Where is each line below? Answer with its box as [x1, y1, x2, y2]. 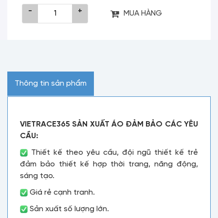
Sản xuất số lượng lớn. [28, 205, 109, 213]
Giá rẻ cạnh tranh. [28, 188, 95, 197]
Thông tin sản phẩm [15, 79, 87, 88]
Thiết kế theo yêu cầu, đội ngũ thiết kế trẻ [28, 148, 198, 157]
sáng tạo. [20, 172, 54, 180]
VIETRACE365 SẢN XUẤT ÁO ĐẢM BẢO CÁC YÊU [20, 120, 198, 128]
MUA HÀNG [124, 9, 162, 18]
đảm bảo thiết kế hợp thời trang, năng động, [20, 160, 198, 168]
